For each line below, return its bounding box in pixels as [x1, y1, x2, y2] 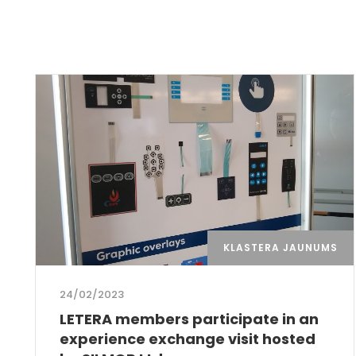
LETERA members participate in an [60, 308, 319, 329]
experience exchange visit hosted [60, 328, 316, 349]
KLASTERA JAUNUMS [222, 240, 338, 254]
